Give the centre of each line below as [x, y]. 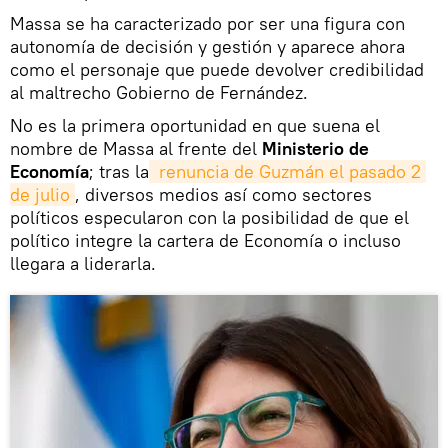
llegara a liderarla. [83, 263]
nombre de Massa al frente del [136, 148]
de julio [40, 194]
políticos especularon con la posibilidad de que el [209, 217]
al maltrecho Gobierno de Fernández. [159, 92]
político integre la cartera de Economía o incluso [205, 240]
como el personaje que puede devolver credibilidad [217, 69]
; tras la [119, 171]
